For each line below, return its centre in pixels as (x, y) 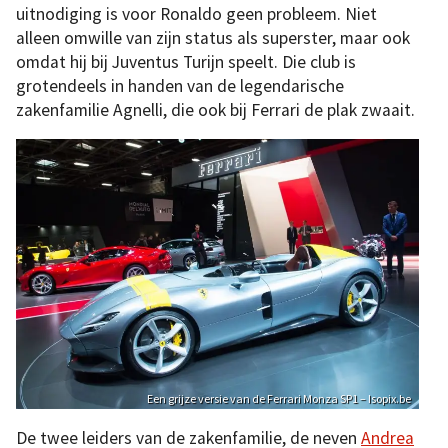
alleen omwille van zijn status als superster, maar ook (213, 37)
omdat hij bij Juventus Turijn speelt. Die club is (186, 61)
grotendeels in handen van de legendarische (180, 85)
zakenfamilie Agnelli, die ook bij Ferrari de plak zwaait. (215, 109)
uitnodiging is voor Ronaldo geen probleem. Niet (196, 13)
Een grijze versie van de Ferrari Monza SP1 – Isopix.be (279, 398)
